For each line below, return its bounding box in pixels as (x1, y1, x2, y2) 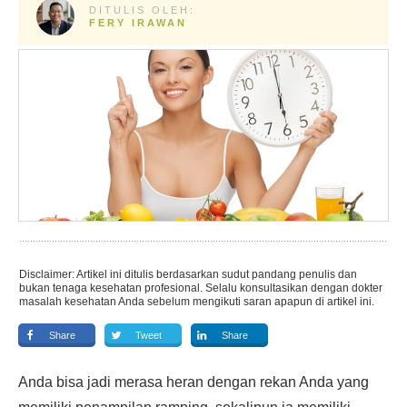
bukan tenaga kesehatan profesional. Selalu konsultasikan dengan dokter (19, 282, 382, 294)
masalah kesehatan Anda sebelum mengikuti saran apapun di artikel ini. (19, 295, 374, 308)
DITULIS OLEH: (88, 5, 195, 15)
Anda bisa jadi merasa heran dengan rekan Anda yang (18, 374, 369, 390)
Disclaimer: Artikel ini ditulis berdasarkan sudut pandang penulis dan (19, 268, 357, 281)
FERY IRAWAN (88, 17, 187, 28)
